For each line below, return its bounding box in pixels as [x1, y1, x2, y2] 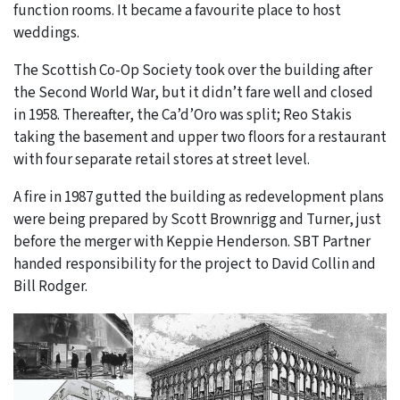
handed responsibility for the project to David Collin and [13, 253, 376, 275]
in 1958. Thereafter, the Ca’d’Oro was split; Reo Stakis [13, 104, 352, 126]
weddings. [13, 21, 79, 44]
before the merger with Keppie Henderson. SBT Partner [13, 230, 371, 253]
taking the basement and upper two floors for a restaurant [13, 126, 387, 148]
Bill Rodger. [13, 275, 87, 297]
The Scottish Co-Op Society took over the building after [13, 59, 372, 81]
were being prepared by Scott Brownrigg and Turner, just [13, 208, 381, 230]
